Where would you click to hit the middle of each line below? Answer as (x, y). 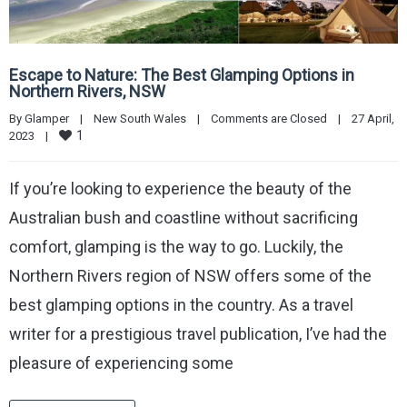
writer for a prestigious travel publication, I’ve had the (198, 334)
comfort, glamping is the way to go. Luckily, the (176, 247)
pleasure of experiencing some (121, 363)
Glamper (47, 119)
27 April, (373, 119)
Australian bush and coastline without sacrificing (184, 218)
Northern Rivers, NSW (87, 92)
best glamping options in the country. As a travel (181, 305)
